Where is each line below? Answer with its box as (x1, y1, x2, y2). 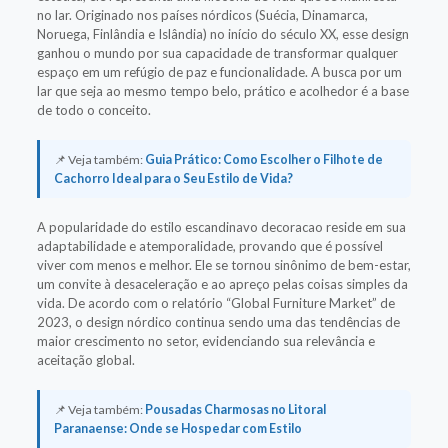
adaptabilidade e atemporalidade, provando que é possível (36, 237, 383, 254)
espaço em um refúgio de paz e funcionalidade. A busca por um (36, 63, 402, 80)
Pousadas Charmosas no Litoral (144, 401, 326, 417)
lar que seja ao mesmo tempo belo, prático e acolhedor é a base (36, 82, 409, 99)
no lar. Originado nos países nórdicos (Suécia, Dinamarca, (36, 6, 368, 23)
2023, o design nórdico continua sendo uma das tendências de (36, 313, 400, 330)
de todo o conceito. (36, 101, 151, 118)
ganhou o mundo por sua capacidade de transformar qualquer (36, 44, 398, 61)
